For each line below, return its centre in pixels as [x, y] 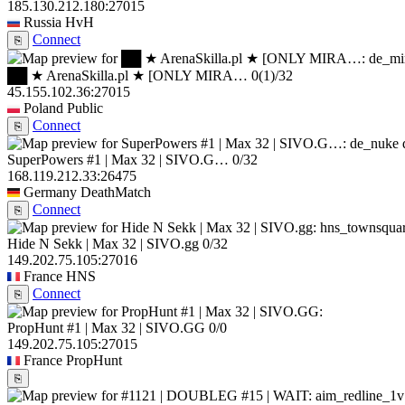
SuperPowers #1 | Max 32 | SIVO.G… [118, 160]
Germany [50, 193]
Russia [42, 23]
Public [85, 108]
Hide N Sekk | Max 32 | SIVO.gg [103, 244]
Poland [43, 108]
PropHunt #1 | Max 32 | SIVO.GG [106, 328]
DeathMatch [116, 193]
